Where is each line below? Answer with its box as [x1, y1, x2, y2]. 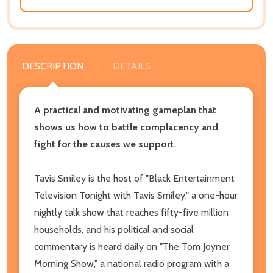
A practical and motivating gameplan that [34, 104, 216, 116]
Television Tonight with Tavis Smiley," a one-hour [34, 189, 238, 201]
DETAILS [113, 60, 151, 72]
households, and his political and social [34, 223, 194, 235]
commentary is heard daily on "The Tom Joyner [34, 240, 230, 252]
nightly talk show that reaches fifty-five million [34, 206, 229, 218]
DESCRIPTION [22, 60, 83, 72]
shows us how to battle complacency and [34, 121, 218, 133]
